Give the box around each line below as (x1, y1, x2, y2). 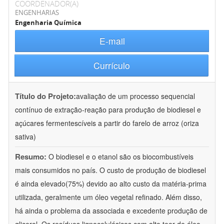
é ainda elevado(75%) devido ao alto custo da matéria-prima (15, 178, 206, 189)
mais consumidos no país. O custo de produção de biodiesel (15, 165, 206, 175)
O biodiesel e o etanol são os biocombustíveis (48, 151, 193, 162)
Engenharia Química (15, 18, 81, 27)
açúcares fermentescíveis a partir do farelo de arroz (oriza (15, 118, 199, 128)
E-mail (99, 34, 125, 47)
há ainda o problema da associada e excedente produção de (15, 205, 207, 216)
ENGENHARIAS (15, 8, 59, 17)
